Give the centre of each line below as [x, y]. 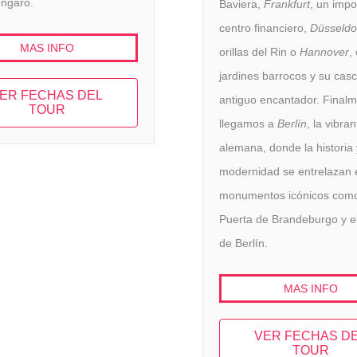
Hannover [324, 51]
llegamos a [248, 123]
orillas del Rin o [259, 51]
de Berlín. [243, 243]
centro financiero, [265, 27]
